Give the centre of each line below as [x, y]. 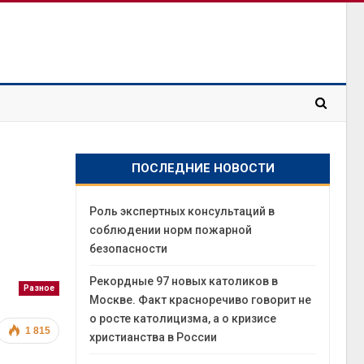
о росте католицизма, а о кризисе [183, 318]
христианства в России [154, 337]
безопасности [129, 249]
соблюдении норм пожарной [171, 230]
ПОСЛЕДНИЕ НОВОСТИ [203, 168]
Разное [39, 288]
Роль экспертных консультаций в [182, 211]
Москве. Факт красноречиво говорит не [201, 300]
